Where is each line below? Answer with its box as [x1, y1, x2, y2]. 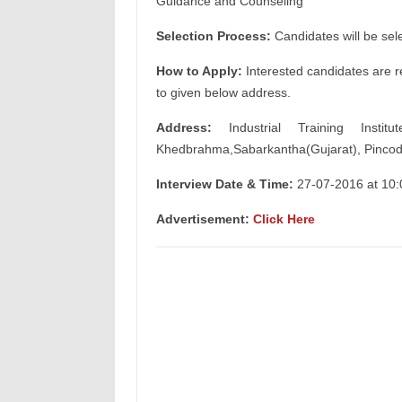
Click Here [252, 212, 315, 226]
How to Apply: [155, 64, 246, 78]
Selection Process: [155, 29, 271, 43]
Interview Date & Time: [155, 177, 293, 191]
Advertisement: [155, 212, 253, 226]
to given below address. [155, 85, 291, 100]
